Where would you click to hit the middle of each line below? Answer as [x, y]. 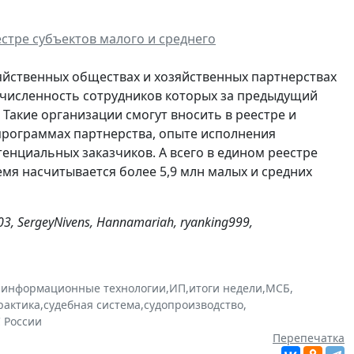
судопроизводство [194, 305]
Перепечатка [309, 338]
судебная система [92, 305]
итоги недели [226, 288]
